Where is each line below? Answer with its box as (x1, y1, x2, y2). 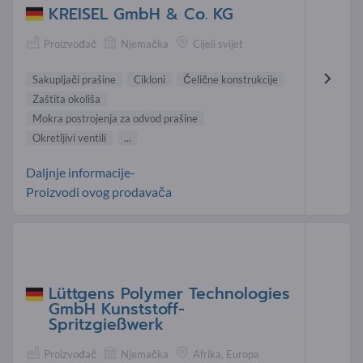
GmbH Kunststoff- (49, 297, 185, 322)
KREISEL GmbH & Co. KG (49, 2, 233, 26)
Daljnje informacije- (26, 164, 135, 181)
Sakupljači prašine (32, 73, 116, 87)
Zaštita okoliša (32, 92, 100, 106)
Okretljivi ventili (32, 131, 106, 145)
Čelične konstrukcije (183, 73, 278, 87)
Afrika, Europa (193, 348, 259, 361)
